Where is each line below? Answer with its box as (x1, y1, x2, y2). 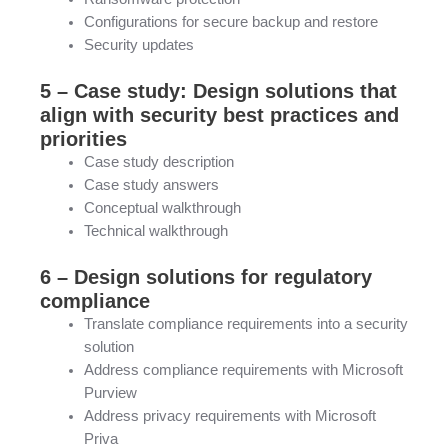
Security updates (83, 37, 194, 54)
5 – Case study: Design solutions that (40, 80, 397, 103)
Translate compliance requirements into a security (83, 316, 408, 333)
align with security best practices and (40, 104, 399, 127)
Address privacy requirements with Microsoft (83, 408, 376, 425)
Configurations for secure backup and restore (83, 14, 378, 31)
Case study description (83, 154, 234, 171)
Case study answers (83, 177, 219, 194)
